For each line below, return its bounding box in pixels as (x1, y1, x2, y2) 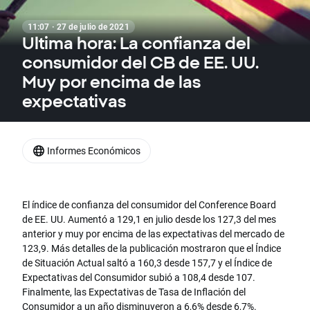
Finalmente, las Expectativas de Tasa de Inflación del (22, 285, 246, 299)
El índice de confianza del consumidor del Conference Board (22, 198, 276, 212)
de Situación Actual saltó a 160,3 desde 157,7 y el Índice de (22, 256, 272, 270)
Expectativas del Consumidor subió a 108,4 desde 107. (22, 271, 255, 284)
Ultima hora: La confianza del (22, 33, 250, 53)
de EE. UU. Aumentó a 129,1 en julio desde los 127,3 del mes (22, 212, 276, 226)
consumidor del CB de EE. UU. (22, 53, 259, 72)
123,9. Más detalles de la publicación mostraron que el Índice (22, 241, 281, 255)
